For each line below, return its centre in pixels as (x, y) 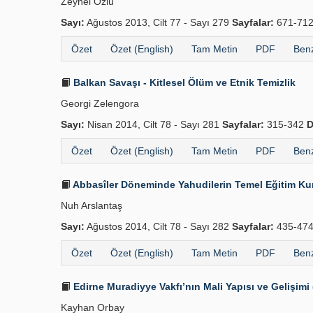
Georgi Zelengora (100, 103)
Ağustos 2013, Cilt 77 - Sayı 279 (158, 22)
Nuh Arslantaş (92, 205)
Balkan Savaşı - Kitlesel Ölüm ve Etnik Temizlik (183, 82)
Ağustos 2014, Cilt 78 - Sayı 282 (158, 226)
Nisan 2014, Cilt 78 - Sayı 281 (153, 124)
